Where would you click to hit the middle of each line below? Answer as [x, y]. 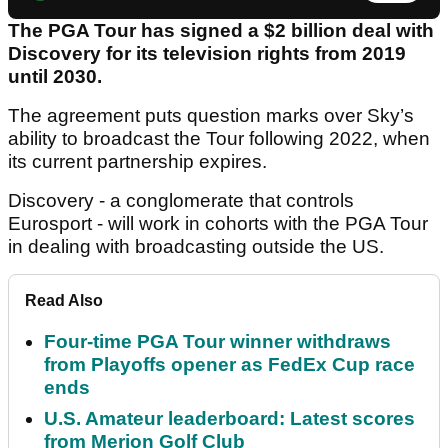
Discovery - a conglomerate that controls [181, 201]
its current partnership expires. [137, 162]
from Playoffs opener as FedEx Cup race [229, 365]
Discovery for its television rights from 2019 [207, 54]
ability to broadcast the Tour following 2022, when [219, 139]
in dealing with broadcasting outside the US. [196, 247]
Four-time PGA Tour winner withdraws [217, 342]
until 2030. [55, 77]
